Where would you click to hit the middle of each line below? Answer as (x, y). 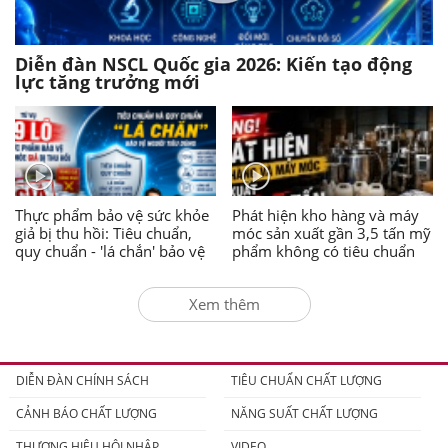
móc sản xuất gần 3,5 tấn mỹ (332, 233)
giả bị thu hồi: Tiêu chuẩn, (103, 233)
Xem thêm (224, 304)
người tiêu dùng (69, 269)
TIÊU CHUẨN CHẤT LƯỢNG (306, 381)
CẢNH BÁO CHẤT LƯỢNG (86, 414)
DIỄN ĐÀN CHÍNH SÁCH (82, 381)
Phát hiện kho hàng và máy (326, 215)
